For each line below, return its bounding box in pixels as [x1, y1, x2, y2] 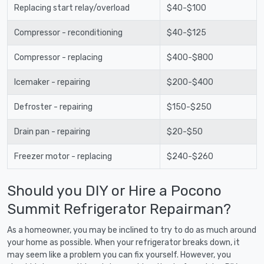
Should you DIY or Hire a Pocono [7, 181, 222, 199]
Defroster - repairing [14, 101, 93, 112]
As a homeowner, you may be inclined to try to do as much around [7, 225, 256, 235]
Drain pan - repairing [14, 126, 90, 137]
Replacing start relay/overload [14, 2, 130, 13]
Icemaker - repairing [14, 77, 90, 87]
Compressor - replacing [14, 52, 103, 62]
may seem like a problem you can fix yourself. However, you [7, 249, 231, 260]
